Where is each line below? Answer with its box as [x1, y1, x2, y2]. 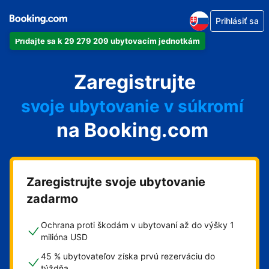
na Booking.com [56, 118, 208, 142]
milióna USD [41, 232, 88, 242]
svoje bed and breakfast [34, 144, 231, 165]
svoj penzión [80, 120, 184, 141]
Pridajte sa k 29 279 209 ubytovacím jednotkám [15, 36, 200, 46]
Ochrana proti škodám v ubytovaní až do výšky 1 [41, 220, 234, 230]
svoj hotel [92, 72, 172, 92]
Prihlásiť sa [216, 15, 259, 26]
